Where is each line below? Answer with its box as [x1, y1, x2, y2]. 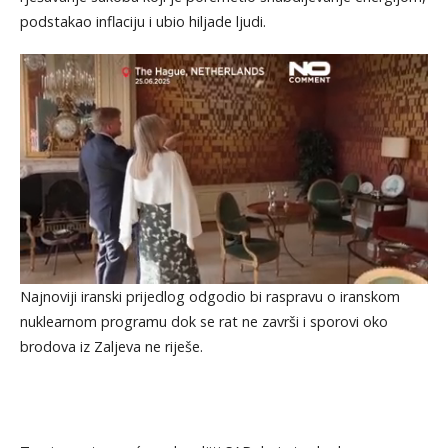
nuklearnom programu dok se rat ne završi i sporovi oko [19, 311, 388, 331]
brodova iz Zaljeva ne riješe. [19, 336, 203, 356]
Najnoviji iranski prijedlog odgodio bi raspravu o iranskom [19, 286, 400, 306]
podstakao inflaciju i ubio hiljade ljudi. [19, 12, 266, 31]
